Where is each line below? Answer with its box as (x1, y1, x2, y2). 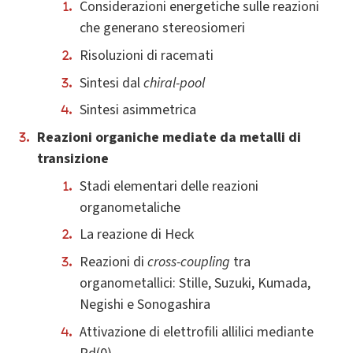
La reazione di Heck (80, 225, 194, 245)
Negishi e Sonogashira (80, 295, 210, 315)
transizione (37, 148, 109, 169)
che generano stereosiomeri (80, 18, 245, 39)
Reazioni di (80, 252, 147, 273)
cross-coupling (147, 252, 230, 273)
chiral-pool (143, 72, 205, 93)
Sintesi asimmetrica (80, 100, 196, 121)
